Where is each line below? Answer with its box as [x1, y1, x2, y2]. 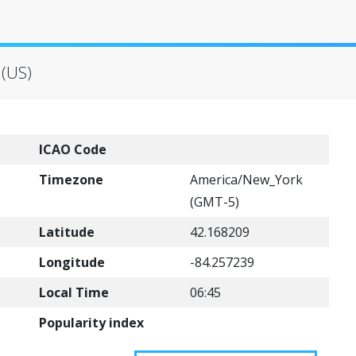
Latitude [39, 223, 95, 241]
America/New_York [190, 171, 303, 188]
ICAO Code [39, 141, 106, 158]
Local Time [39, 284, 109, 301]
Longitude [39, 253, 105, 271]
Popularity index [39, 314, 144, 331]
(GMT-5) [190, 193, 239, 211]
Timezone [39, 171, 103, 188]
